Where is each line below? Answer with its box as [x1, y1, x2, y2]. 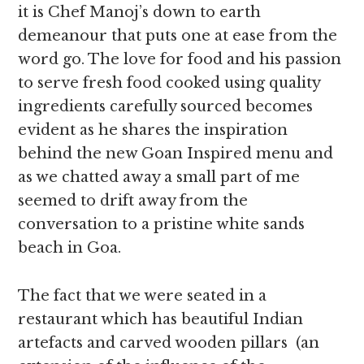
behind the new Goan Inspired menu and [18, 145, 334, 162]
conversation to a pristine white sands [18, 215, 305, 233]
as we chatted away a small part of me [18, 168, 301, 186]
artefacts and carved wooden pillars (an [18, 334, 320, 352]
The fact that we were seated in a [18, 287, 267, 305]
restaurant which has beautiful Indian [18, 310, 304, 328]
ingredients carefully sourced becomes [18, 97, 314, 115]
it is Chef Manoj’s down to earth [18, 3, 262, 21]
